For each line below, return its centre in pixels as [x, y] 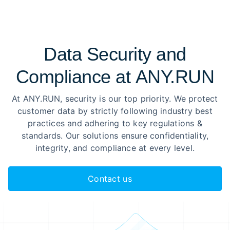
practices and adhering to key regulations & [115, 123]
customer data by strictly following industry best [115, 111]
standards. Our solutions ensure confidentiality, [115, 136]
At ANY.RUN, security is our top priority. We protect [115, 99]
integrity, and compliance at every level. [115, 148]
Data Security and [115, 54]
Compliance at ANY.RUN [115, 77]
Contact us [110, 179]
